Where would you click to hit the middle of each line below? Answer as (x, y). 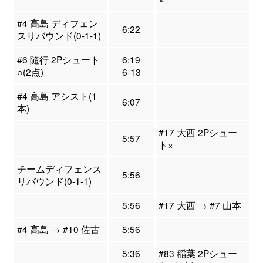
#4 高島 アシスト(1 (57, 96)
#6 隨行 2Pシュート (58, 60)
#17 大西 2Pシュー (198, 132)
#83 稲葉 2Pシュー (198, 253)
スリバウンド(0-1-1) (59, 36)
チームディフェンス (59, 169)
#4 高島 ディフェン (57, 23)
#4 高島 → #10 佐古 (58, 229)
